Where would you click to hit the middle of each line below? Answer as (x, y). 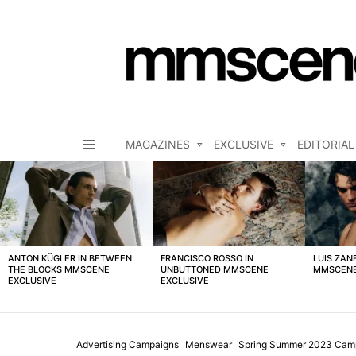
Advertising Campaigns (128, 345)
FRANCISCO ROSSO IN (207, 259)
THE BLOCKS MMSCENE (59, 270)
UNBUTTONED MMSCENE (215, 270)
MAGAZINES (158, 145)
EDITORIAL (326, 145)
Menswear (209, 345)
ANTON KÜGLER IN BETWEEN (70, 259)
